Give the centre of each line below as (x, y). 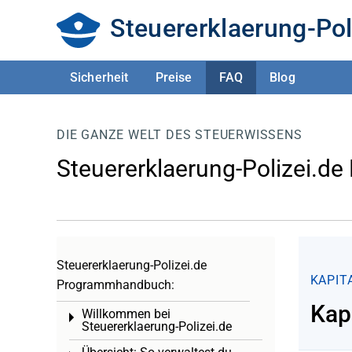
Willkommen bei (126, 314)
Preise (174, 77)
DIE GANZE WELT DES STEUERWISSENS (180, 135)
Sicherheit (99, 77)
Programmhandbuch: (115, 285)
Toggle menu (108, 319)
